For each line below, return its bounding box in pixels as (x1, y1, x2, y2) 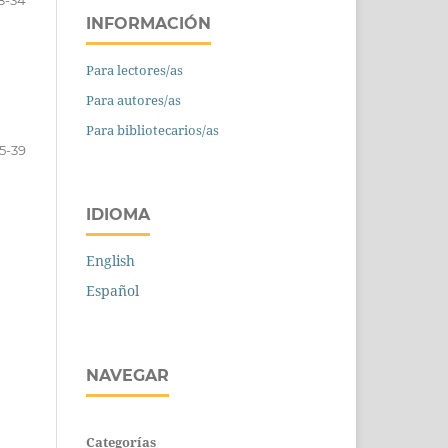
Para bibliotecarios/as (86, 120, 219, 139)
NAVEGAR (86, 365, 169, 385)
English (86, 250, 135, 270)
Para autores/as (86, 90, 181, 109)
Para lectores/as (86, 61, 183, 80)
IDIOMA (86, 204, 150, 224)
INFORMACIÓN (86, 14, 211, 34)
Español (86, 280, 139, 300)
